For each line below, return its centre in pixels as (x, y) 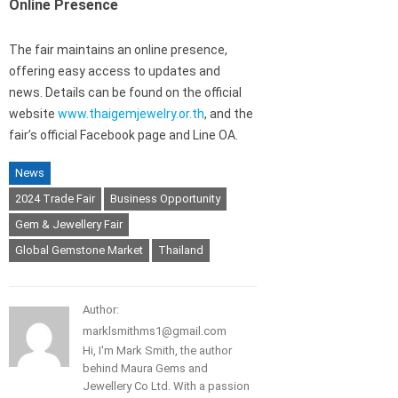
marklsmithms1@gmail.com (155, 330)
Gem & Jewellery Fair (69, 224)
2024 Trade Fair (55, 198)
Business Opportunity (165, 198)
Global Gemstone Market (79, 250)
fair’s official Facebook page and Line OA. (123, 135)
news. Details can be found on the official (125, 92)
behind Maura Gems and (145, 368)
